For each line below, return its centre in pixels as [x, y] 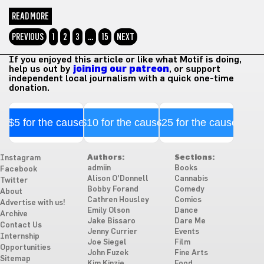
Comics [188, 200]
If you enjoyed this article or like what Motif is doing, [125, 59]
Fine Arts [191, 253]
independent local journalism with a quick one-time [121, 78]
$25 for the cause [196, 122]
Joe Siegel [107, 242]
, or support [195, 69]
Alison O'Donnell [118, 179]
